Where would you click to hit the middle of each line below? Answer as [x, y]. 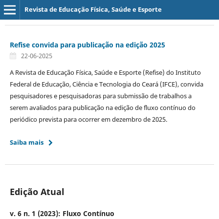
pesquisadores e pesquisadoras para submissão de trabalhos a [100, 96]
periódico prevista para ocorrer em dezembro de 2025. [88, 119]
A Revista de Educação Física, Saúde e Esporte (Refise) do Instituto [105, 72]
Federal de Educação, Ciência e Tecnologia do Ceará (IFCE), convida [106, 84]
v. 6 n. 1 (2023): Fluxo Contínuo [62, 213]
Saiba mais [26, 142]
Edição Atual [37, 191]
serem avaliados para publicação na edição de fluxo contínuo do [102, 107]
